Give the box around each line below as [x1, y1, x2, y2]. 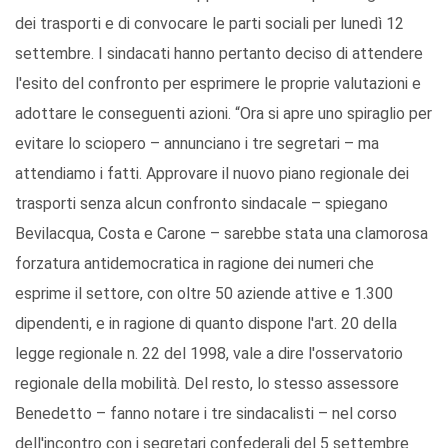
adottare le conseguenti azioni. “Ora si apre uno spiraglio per [15, 104, 432, 124]
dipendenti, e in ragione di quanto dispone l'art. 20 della [15, 314, 397, 334]
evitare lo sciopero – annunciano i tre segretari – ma [15, 134, 379, 154]
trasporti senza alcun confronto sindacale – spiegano [15, 194, 388, 214]
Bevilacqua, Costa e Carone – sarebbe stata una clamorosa [15, 224, 428, 244]
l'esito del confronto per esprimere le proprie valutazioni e [15, 74, 421, 94]
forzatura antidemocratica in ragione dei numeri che [15, 254, 374, 274]
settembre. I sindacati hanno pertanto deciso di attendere [15, 44, 423, 64]
